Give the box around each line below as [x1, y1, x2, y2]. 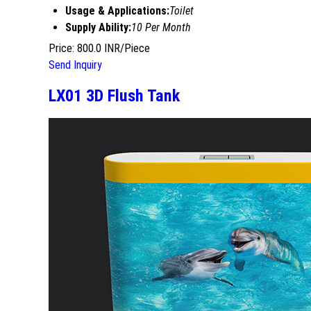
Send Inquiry [49, 58, 102, 72]
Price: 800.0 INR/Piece [49, 42, 150, 56]
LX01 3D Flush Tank [49, 86, 180, 106]
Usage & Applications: [65, 4, 169, 18]
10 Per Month [131, 21, 191, 35]
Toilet [169, 4, 194, 18]
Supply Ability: [65, 21, 131, 35]
